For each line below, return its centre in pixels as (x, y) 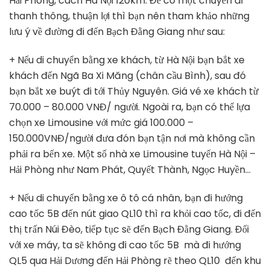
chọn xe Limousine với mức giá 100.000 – (101, 122)
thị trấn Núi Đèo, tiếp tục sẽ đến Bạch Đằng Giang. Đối (129, 229)
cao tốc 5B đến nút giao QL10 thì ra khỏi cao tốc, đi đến (135, 213)
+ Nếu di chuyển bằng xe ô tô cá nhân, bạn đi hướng (126, 198)
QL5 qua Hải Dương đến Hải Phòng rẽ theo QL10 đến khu (135, 260)
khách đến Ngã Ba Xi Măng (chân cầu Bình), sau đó (127, 75)
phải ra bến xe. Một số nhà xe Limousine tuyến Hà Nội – (132, 154)
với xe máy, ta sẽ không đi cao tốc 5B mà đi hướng (125, 245)
